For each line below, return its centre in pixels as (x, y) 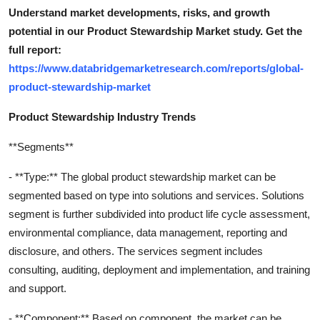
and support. (37, 288)
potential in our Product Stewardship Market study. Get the (155, 31)
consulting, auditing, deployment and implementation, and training (159, 269)
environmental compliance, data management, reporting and (148, 232)
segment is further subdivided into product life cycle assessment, (159, 214)
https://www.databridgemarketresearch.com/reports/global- (156, 68)
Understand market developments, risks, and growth (139, 12)
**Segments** (41, 146)
